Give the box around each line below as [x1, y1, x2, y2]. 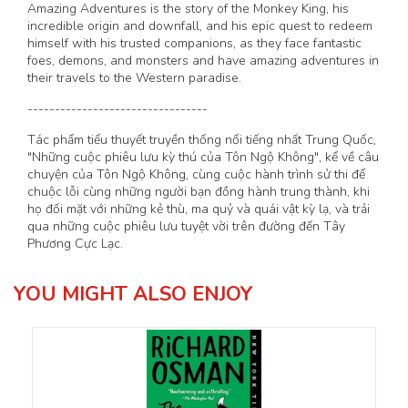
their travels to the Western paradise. [27, 68, 241, 87]
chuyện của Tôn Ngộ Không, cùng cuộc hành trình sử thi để [27, 165, 365, 183]
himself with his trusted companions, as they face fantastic [27, 34, 362, 52]
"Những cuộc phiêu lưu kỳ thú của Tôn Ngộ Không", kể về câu [27, 148, 379, 166]
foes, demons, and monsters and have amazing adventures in [27, 51, 379, 69]
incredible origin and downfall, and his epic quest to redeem [27, 16, 372, 35]
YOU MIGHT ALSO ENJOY [14, 280, 253, 308]
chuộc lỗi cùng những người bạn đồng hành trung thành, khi [27, 182, 370, 200]
